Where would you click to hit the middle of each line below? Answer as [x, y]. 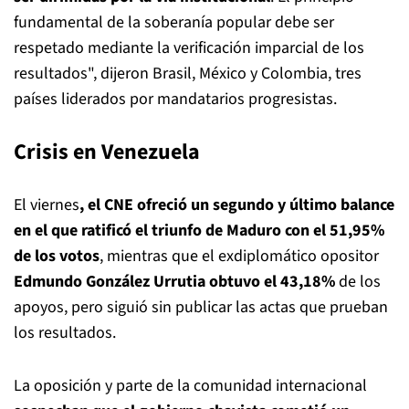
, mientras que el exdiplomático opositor [239, 257]
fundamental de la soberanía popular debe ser [174, 23]
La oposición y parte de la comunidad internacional [190, 386]
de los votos [57, 257]
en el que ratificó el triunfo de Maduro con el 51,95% [199, 231]
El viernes [47, 205]
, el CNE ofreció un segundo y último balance [237, 205]
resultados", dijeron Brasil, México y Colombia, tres [188, 74]
